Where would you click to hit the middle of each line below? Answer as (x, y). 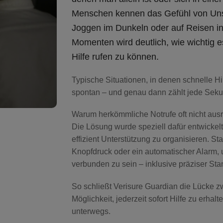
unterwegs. (91, 211)
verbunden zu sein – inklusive (125, 164)
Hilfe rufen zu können (114, 57)
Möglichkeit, (94, 199)
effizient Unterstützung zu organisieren (139, 139)
